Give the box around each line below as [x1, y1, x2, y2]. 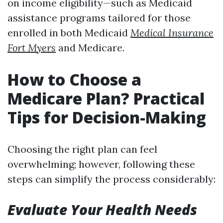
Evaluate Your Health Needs [7, 200, 197, 219]
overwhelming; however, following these [7, 158, 195, 170]
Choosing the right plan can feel [7, 143, 157, 155]
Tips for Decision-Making [7, 107, 206, 128]
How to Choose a [7, 69, 141, 90]
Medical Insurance [130, 26, 214, 39]
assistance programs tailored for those [7, 11, 191, 24]
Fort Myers [7, 41, 56, 54]
